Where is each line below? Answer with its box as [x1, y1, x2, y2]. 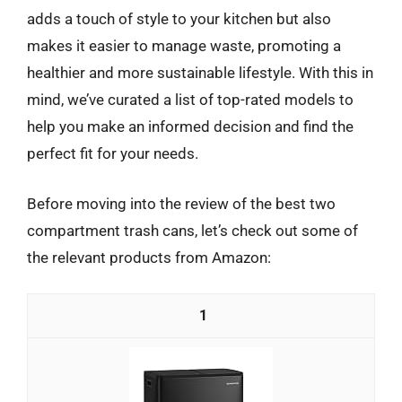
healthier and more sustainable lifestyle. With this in [27, 64, 373, 82]
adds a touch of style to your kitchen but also [27, 10, 331, 28]
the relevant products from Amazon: [27, 248, 271, 267]
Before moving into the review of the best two [27, 194, 336, 213]
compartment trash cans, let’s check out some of [27, 221, 358, 240]
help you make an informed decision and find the [27, 118, 354, 135]
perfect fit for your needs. [27, 144, 198, 162]
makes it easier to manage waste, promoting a [27, 37, 341, 55]
